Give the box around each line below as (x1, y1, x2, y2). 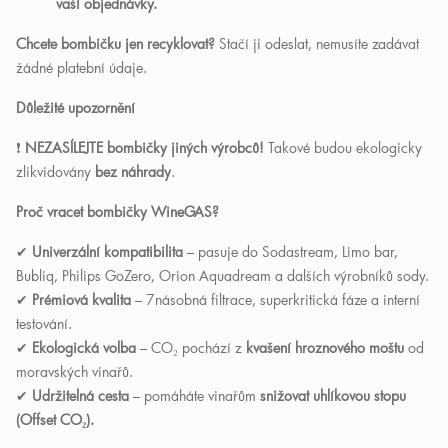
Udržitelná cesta (32, 386, 129, 405)
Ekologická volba (32, 338, 136, 357)
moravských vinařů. (16, 362, 133, 381)
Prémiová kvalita (32, 290, 131, 309)
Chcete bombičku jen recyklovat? (16, 34, 215, 53)
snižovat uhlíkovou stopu (260, 386, 406, 405)
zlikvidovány (16, 162, 95, 181)
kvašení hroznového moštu (246, 338, 404, 357)
